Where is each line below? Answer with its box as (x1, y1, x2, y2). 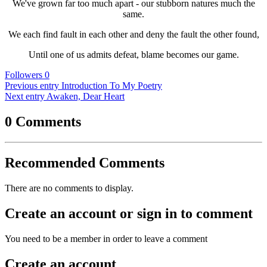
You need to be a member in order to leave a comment (5, 233, 207, 244)
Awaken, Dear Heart (46, 91, 125, 102)
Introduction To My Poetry (61, 80, 162, 91)
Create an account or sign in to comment (5, 205, 253, 221)
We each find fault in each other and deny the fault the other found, (8, 29, 259, 40)
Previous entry (5, 80, 59, 91)
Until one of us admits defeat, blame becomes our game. (28, 49, 239, 60)
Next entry (5, 91, 45, 102)
